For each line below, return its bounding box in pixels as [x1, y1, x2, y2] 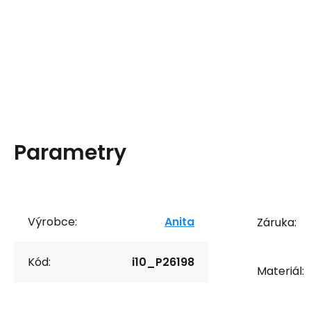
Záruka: [257, 214, 296, 230]
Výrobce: [28, 213, 77, 230]
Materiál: [257, 263, 304, 280]
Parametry [14, 137, 126, 167]
